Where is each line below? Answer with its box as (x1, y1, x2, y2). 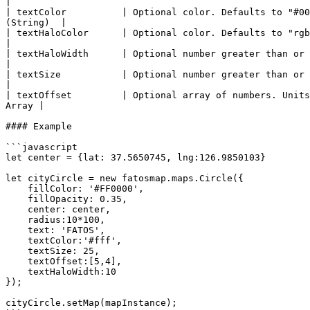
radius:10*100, (6, 215, 28, 225)
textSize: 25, (6, 246, 28, 256)
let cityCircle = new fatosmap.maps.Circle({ (6, 173, 244, 183)
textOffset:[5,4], (6, 256, 28, 266)
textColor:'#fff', (6, 235, 28, 246)
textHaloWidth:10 (6, 266, 28, 277)
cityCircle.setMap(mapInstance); (6, 298, 177, 308)
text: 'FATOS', (6, 225, 28, 235)
